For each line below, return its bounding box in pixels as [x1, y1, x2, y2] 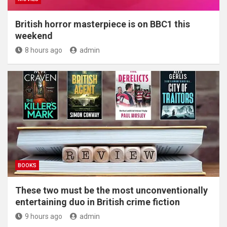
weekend [15, 30, 53, 41]
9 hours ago [25, 212, 62, 220]
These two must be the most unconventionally [15, 185, 208, 196]
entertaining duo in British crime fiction [15, 197, 180, 207]
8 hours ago [25, 46, 62, 54]
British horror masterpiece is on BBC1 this [15, 19, 190, 29]
